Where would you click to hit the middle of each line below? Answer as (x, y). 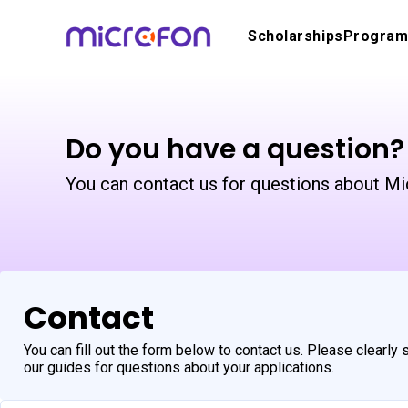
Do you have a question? (235, 149)
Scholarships (296, 36)
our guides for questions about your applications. (179, 367)
